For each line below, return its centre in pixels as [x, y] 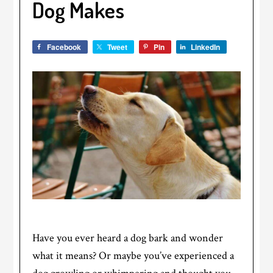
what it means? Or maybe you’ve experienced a [133, 256]
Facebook [64, 47]
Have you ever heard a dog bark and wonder [128, 238]
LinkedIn [206, 47]
